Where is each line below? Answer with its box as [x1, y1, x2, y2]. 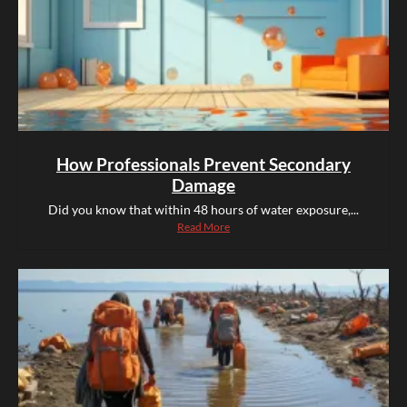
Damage [172, 174, 235, 196]
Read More [177, 220, 230, 234]
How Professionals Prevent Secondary [56, 154, 351, 175]
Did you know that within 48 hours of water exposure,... [48, 202, 359, 218]
